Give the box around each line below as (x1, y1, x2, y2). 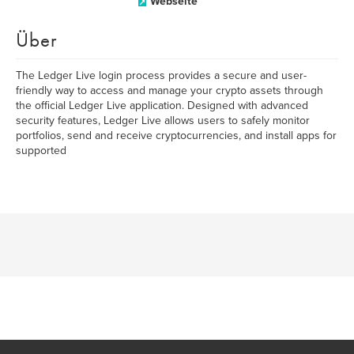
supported (16, 144, 66, 157)
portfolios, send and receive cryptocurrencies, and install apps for (16, 129, 337, 142)
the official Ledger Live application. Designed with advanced (16, 99, 308, 112)
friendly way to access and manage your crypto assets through (16, 84, 323, 97)
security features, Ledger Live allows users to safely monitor (16, 114, 310, 127)
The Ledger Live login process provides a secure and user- (16, 69, 307, 82)
